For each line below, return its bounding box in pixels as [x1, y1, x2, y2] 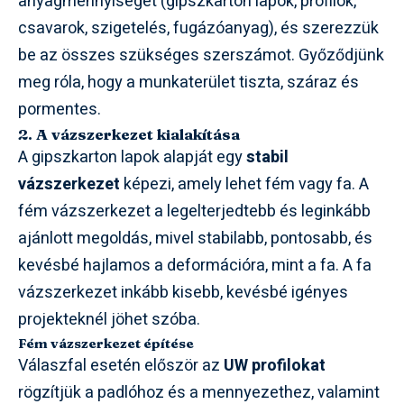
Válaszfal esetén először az [18, 353, 224, 378]
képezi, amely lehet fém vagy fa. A [120, 171, 369, 197]
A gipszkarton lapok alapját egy [18, 144, 246, 170]
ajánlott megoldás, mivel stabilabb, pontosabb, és [18, 225, 372, 251]
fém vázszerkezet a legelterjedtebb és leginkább [18, 198, 371, 224]
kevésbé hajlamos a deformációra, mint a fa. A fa [18, 252, 372, 278]
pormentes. [18, 96, 101, 122]
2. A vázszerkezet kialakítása [18, 124, 240, 143]
